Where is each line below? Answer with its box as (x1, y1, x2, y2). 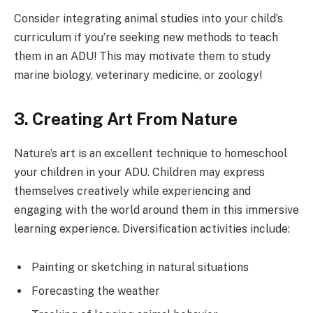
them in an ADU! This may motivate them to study (14, 49, 271, 63)
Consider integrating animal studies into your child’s (14, 11, 283, 25)
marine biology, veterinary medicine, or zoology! (14, 68, 262, 82)
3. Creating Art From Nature (14, 108, 238, 129)
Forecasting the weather (31, 284, 160, 298)
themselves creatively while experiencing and (14, 184, 251, 198)
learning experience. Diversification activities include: (14, 221, 290, 235)
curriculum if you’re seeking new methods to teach (14, 30, 278, 44)
